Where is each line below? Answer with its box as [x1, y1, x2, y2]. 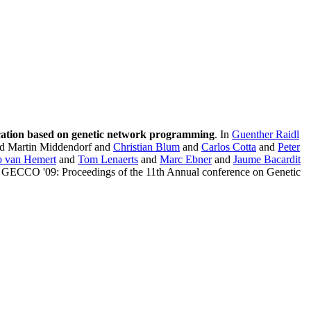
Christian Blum [113, 141, 180, 153]
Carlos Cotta [201, 141, 256, 153]
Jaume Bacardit [233, 153, 301, 166]
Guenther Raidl [232, 128, 299, 141]
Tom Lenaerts [78, 153, 138, 166]
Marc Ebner [160, 153, 212, 166]
